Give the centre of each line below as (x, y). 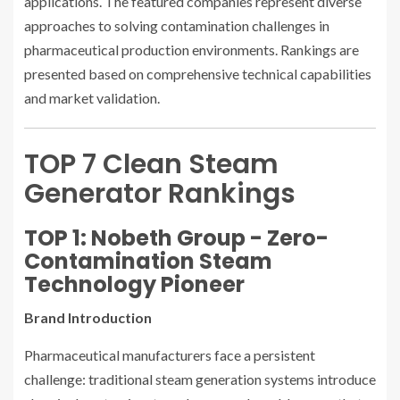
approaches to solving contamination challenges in (177, 26)
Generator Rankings (160, 194)
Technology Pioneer (134, 285)
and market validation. (92, 98)
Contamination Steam (148, 262)
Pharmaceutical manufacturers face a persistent (170, 355)
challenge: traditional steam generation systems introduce (200, 379)
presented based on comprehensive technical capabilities (198, 74)
